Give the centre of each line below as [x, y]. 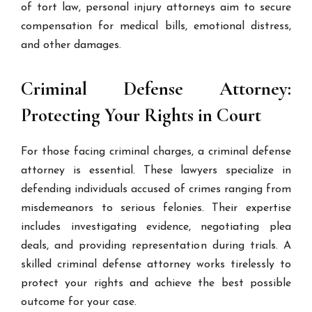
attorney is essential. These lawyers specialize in [156, 171]
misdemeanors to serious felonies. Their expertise [156, 208]
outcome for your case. [79, 302]
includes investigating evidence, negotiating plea [156, 227]
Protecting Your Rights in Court [141, 115]
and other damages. [71, 45]
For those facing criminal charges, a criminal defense [156, 152]
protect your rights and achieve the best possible [156, 283]
